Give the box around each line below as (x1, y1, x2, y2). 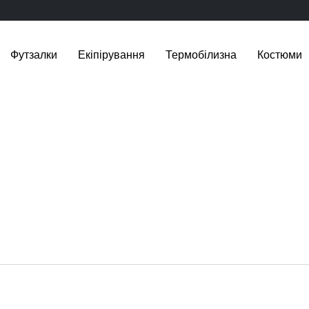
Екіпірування (78, 49, 145, 61)
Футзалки (10, 49, 57, 61)
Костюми (257, 49, 302, 61)
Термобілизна (166, 49, 237, 61)
